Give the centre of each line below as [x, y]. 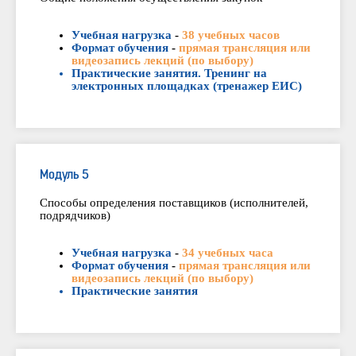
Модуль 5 [64, 176]
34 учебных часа [228, 253]
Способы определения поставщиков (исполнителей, [174, 203]
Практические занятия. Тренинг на [169, 74]
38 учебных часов [231, 35]
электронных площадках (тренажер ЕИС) [187, 86]
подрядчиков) [75, 216]
